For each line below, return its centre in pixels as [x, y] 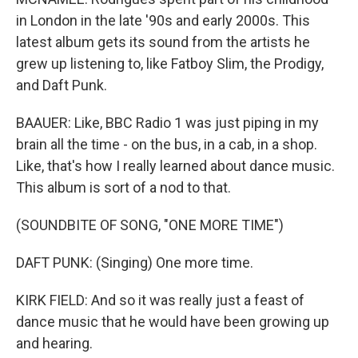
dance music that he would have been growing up [173, 322]
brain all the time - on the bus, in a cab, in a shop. [167, 144]
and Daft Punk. [62, 85]
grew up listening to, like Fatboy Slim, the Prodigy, [170, 64]
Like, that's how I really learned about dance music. [175, 166]
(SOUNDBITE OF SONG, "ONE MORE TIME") [150, 225]
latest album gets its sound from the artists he [163, 42]
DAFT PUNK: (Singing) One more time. [135, 263]
